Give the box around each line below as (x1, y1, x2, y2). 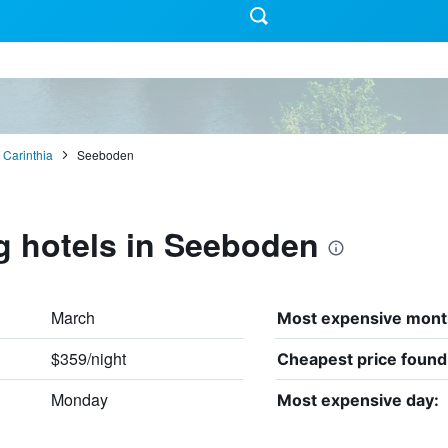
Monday (50, 387, 108, 411)
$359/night (50, 346, 126, 370)
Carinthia (2, 145, 53, 163)
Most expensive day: (276, 389, 439, 410)
